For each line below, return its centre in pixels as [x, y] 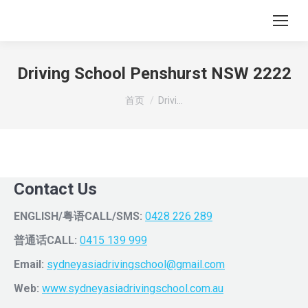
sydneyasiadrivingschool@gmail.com [136, 264]
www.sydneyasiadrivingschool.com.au [133, 288]
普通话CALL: [45, 240]
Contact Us [55, 189]
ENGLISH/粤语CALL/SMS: [78, 216]
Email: [29, 264]
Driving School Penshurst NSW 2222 [154, 74]
